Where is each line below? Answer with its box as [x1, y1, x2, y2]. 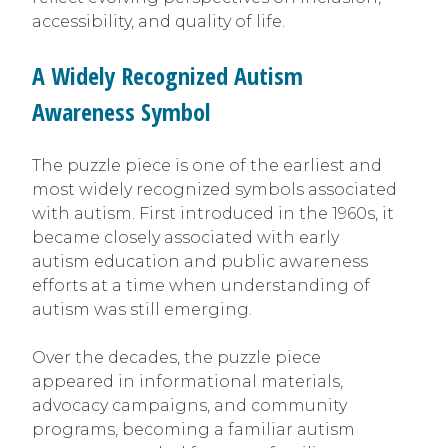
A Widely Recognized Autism [32, 58, 303, 92]
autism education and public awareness [32, 251, 368, 271]
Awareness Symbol [32, 94, 210, 128]
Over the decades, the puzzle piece [32, 347, 321, 367]
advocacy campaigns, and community [32, 395, 347, 415]
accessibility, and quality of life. [32, 11, 285, 31]
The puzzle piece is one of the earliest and [32, 155, 382, 175]
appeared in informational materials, [32, 371, 343, 391]
